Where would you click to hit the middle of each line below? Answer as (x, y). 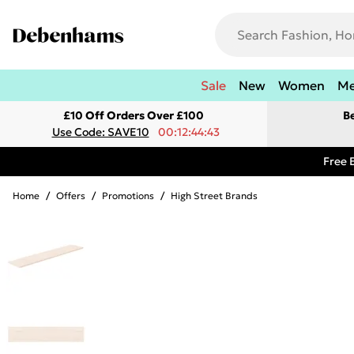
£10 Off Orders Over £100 (134, 115)
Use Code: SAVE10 (100, 132)
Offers (71, 196)
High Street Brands (214, 196)
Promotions (128, 196)
